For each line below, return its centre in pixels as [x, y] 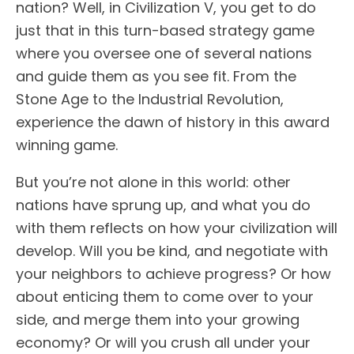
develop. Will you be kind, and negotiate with [172, 251]
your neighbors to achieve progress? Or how [173, 274]
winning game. [67, 145]
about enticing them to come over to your [165, 297]
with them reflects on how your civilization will [177, 228]
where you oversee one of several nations [164, 54]
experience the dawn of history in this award [173, 122]
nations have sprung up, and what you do [163, 205]
